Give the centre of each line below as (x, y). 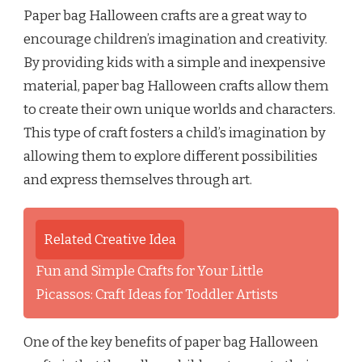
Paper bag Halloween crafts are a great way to (165, 15)
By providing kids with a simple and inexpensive (175, 62)
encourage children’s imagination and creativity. (175, 39)
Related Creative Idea (110, 239)
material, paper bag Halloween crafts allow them (176, 86)
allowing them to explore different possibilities (170, 156)
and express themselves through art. (138, 179)
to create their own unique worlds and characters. (179, 109)
